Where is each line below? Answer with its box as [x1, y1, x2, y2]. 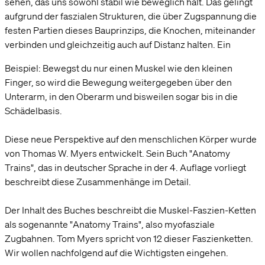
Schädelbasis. [5, 104, 62, 117]
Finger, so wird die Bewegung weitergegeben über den [5, 76, 232, 88]
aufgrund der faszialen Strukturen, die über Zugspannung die [5, 9, 257, 22]
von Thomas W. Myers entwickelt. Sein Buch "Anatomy [5, 147, 230, 159]
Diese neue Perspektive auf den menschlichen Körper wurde [5, 132, 257, 145]
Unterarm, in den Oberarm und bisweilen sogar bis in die [5, 90, 238, 102]
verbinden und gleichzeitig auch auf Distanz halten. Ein [5, 38, 231, 50]
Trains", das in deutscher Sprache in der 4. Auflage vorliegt [5, 161, 246, 173]
